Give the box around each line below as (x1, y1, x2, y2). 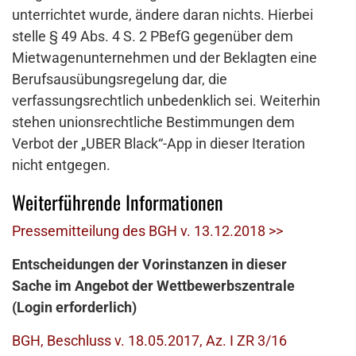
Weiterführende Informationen (12, 188, 223, 217)
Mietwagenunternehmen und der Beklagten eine (12, 49, 317, 67)
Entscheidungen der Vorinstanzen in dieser (12, 256, 287, 273)
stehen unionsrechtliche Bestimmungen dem (12, 114, 295, 131)
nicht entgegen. (12, 157, 110, 174)
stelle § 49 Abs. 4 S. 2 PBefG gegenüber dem (12, 28, 293, 45)
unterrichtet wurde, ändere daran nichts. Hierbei (12, 6, 313, 24)
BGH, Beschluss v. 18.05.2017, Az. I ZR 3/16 (12, 332, 287, 350)
